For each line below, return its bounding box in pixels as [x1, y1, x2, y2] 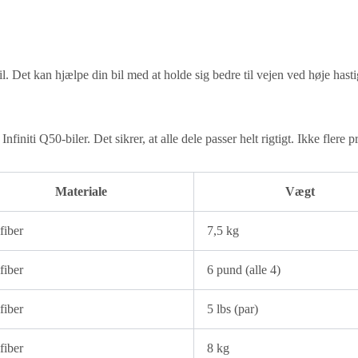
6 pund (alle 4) [207, 263, 280, 277]
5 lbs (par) [207, 302, 258, 316]
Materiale [54, 185, 107, 199]
